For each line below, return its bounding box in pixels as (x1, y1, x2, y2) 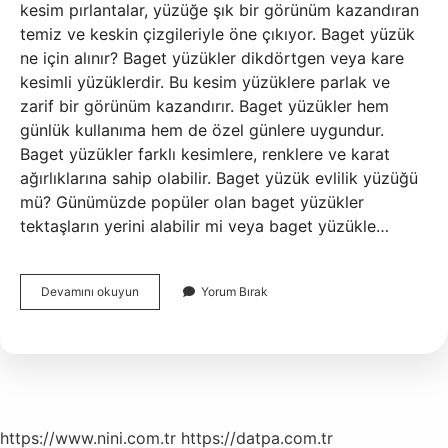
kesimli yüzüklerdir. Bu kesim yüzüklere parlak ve (20, 72, 390, 92)
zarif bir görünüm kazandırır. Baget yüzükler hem (20, 96, 389, 116)
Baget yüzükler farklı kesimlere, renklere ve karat (20, 144, 390, 164)
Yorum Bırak (201, 284, 268, 299)
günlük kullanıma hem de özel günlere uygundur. (20, 120, 384, 140)
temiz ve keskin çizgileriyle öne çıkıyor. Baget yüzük (20, 24, 415, 44)
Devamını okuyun (41, 284, 139, 299)
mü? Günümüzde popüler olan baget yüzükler (20, 192, 364, 212)
